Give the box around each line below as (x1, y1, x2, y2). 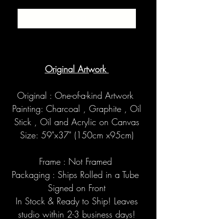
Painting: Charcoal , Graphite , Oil (12, 103, 141, 115)
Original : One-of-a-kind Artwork (17, 89, 136, 102)
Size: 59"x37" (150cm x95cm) (20, 129, 133, 141)
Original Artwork (44, 63, 109, 75)
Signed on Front (48, 182, 106, 194)
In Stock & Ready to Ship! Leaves (16, 195, 138, 207)
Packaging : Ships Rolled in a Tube (12, 169, 142, 181)
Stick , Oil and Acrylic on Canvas (14, 116, 139, 128)
